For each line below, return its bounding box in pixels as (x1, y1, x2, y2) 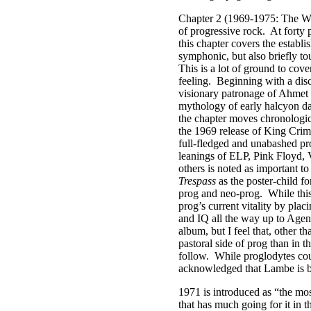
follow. (178, 250, 209, 262)
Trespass (178, 175, 216, 187)
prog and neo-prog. (178, 187, 262, 199)
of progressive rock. (178, 25, 265, 37)
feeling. (178, 75, 211, 87)
